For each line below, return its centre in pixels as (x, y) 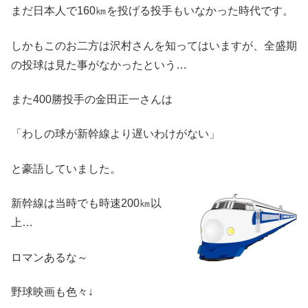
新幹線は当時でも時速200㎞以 (86, 203)
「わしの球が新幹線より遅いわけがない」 (115, 134)
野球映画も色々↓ (52, 291)
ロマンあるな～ (49, 257)
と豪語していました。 (66, 168)
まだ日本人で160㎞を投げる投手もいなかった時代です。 (152, 11)
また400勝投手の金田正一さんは (92, 100)
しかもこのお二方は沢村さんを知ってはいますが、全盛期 (154, 45)
